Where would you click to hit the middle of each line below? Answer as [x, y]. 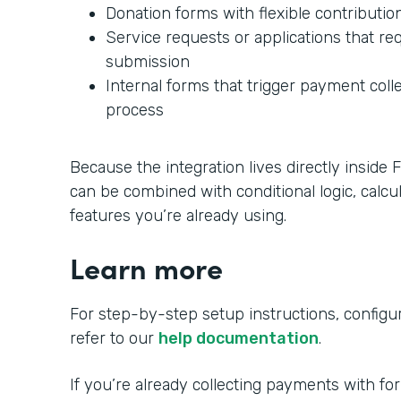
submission [148, 61]
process [135, 110]
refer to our [114, 338]
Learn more [146, 267]
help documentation [239, 338]
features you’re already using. [178, 215]
